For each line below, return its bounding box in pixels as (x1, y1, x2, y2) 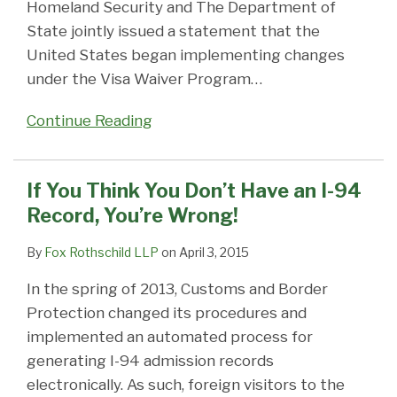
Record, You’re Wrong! (27, 204, 238, 228)
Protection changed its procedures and (27, 304, 307, 323)
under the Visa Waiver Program (27, 70, 251, 89)
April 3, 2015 (179, 245, 249, 261)
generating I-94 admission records (27, 352, 274, 370)
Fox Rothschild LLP (44, 245, 159, 261)
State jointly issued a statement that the (27, 22, 320, 41)
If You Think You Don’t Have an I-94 (27, 179, 362, 203)
